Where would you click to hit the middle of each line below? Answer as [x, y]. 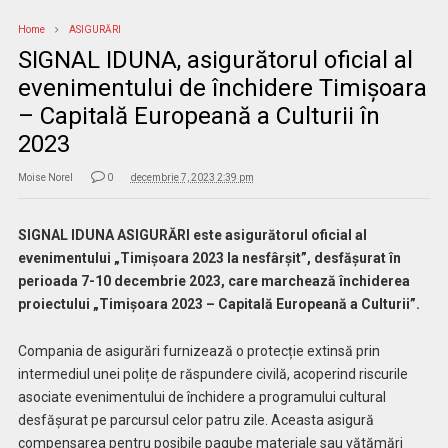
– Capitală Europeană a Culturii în [198, 115]
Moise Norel [45, 177]
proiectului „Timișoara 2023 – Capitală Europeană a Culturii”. [218, 303]
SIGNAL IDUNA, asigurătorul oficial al [215, 59]
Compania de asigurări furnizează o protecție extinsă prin [198, 350]
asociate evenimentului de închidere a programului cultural [201, 396]
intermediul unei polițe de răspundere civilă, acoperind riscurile [212, 373]
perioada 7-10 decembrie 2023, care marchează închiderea [213, 280]
